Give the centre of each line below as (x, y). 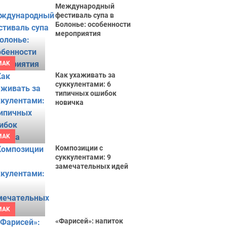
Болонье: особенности (93, 24)
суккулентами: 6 (83, 84)
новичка (70, 102)
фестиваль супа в (85, 15)
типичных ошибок (86, 93)
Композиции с (79, 148)
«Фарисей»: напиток (89, 221)
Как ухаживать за (86, 75)
